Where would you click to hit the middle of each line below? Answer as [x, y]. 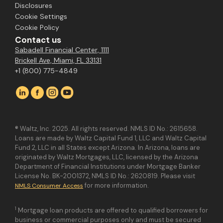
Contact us [38, 40]
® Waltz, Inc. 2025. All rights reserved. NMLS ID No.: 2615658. [106, 128]
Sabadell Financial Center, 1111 [62, 50]
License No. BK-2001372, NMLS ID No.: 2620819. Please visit [105, 176]
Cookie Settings [41, 16]
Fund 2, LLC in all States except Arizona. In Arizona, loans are [108, 147]
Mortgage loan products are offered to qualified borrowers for [112, 210]
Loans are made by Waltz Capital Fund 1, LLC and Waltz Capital [111, 138]
